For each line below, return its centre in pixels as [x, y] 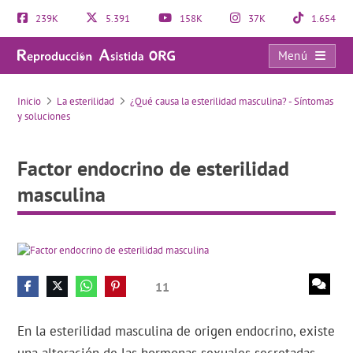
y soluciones [44, 116]
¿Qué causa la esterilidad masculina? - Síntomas [232, 101]
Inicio [30, 101]
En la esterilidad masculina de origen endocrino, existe [176, 331]
